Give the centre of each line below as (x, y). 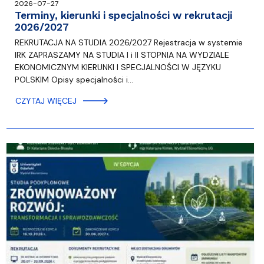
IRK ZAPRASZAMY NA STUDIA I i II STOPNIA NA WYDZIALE (122, 55)
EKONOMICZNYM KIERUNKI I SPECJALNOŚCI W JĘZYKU (118, 67)
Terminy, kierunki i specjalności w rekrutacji (123, 16)
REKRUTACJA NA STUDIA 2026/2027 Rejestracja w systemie (128, 43)
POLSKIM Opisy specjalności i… (74, 80)
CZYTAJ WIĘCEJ (46, 101)
